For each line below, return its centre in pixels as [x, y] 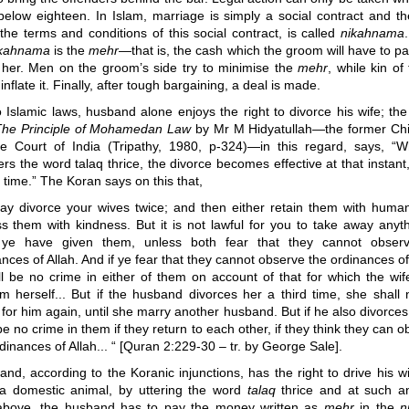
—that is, [147, 51]
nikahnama [373, 33]
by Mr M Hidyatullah [252, 129]
